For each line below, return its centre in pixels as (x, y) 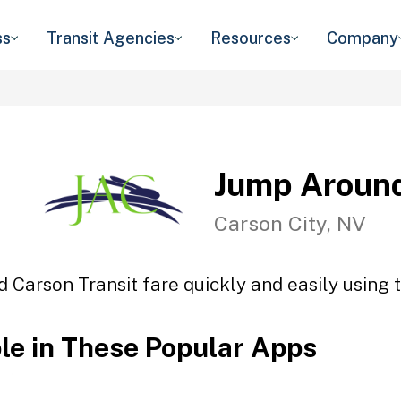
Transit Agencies (111, 38)
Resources (251, 38)
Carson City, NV (290, 223)
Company (363, 38)
